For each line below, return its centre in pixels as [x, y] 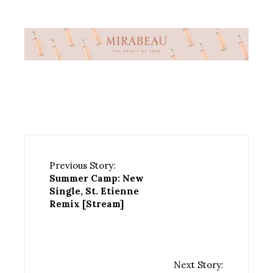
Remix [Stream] [87, 204]
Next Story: [199, 264]
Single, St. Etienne [94, 191]
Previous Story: [83, 165]
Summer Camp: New [97, 178]
